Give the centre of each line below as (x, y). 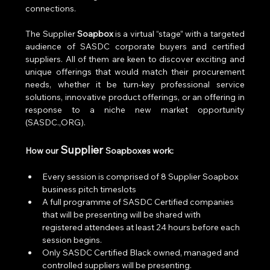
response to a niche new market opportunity (135, 110)
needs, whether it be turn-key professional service (135, 85)
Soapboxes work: (140, 151)
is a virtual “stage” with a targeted (179, 34)
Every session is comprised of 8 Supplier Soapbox (142, 177)
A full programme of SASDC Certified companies (139, 202)
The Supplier (51, 34)
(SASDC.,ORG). (58, 123)
